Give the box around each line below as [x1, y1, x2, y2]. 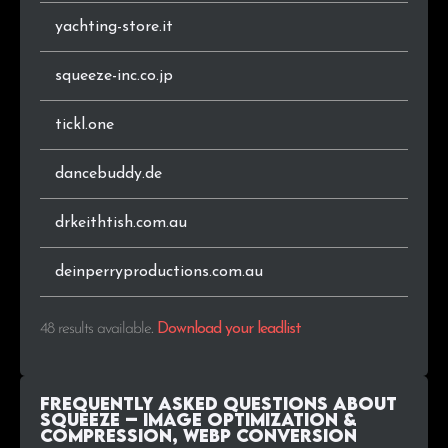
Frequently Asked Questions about [40, 392, 397, 414]
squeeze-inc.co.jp [55, 68, 173, 85]
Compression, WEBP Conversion [40, 424, 357, 446]
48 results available [40, 321, 151, 338]
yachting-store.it [55, 19, 173, 36]
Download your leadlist [157, 321, 301, 338]
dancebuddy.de [55, 166, 162, 183]
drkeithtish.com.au [55, 215, 187, 232]
